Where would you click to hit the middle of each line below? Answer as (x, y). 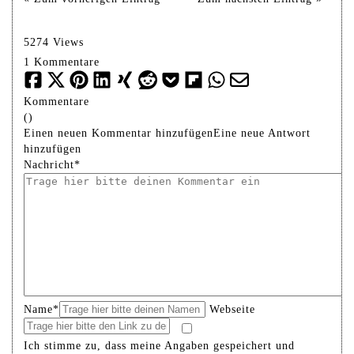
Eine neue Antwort (262, 133)
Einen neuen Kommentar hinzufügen (119, 133)
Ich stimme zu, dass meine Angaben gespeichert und (159, 345)
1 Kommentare (62, 62)
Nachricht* (52, 164)
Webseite (232, 309)
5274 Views (54, 42)
